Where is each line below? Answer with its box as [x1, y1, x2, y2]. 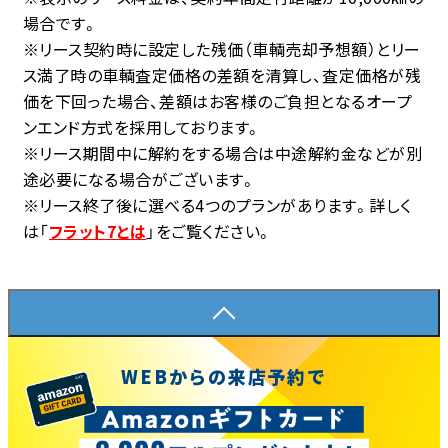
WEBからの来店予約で [121, 362, 327, 389]
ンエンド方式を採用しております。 [23, 115, 262, 140]
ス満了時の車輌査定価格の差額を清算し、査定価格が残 [23, 63, 422, 88]
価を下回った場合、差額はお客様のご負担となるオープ [23, 89, 412, 114]
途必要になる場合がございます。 [23, 167, 257, 192]
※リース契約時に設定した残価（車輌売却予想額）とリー [23, 37, 421, 62]
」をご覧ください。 [146, 219, 273, 244]
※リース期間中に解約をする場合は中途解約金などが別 [23, 141, 422, 166]
